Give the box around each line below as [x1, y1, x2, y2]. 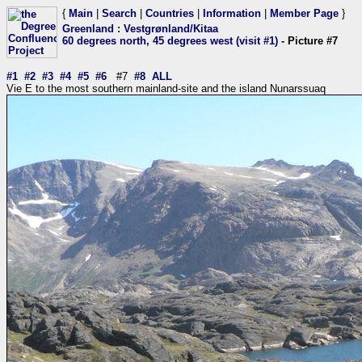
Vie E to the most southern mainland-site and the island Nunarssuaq [6, 82, 326, 95]
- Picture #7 [278, 35, 338, 47]
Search [102, 7, 137, 19]
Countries [145, 7, 194, 19]
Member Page [270, 7, 339, 19]
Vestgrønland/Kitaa [124, 23, 218, 35]
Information [203, 7, 261, 19]
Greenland [62, 23, 114, 35]
